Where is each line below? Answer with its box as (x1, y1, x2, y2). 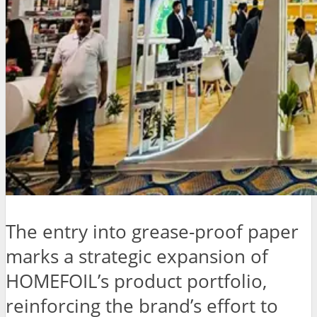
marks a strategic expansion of (6, 244, 268, 270)
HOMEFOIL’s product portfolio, (6, 269, 267, 294)
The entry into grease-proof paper (6, 219, 299, 245)
